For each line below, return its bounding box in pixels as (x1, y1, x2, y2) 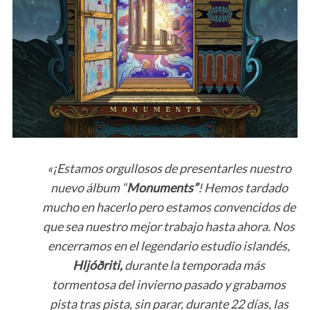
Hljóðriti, (73, 257, 122, 273)
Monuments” (126, 180, 198, 196)
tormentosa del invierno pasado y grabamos (52, 277, 286, 293)
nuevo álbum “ (50, 180, 127, 196)
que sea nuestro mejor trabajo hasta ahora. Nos (43, 219, 295, 235)
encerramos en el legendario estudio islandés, (48, 238, 290, 254)
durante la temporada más (122, 257, 265, 273)
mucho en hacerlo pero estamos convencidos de (42, 199, 295, 215)
